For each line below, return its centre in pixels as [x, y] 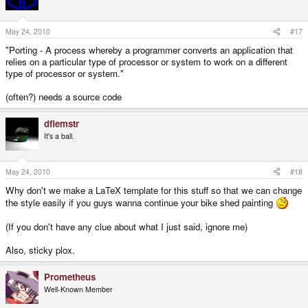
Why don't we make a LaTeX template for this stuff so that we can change [154, 190]
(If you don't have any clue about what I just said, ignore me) [126, 226]
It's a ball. [59, 135]
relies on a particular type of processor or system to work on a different [146, 61]
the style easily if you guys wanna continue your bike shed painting [141, 202]
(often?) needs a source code [64, 96]
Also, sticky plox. [40, 250]
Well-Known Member [78, 289]
